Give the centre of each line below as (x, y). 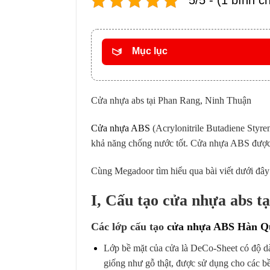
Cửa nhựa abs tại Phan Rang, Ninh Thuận (171, 101)
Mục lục (150, 51)
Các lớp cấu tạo (129, 227)
